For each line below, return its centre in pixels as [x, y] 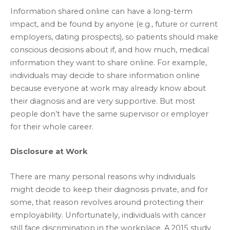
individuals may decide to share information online [105, 75]
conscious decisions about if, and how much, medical [110, 50]
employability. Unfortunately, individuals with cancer [108, 215]
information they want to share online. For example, [109, 62]
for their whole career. [52, 127]
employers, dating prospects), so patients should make [114, 37]
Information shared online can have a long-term [101, 11]
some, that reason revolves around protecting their [107, 202]
